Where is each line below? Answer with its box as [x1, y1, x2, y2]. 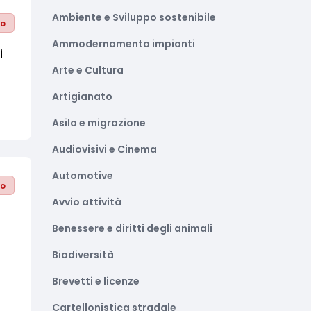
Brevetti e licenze [52, 274, 140, 288]
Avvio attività [52, 195, 121, 209]
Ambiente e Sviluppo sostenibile [52, 10, 216, 24]
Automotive [52, 169, 113, 183]
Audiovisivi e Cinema [52, 142, 157, 156]
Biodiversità [52, 248, 114, 262]
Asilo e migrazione [52, 116, 146, 130]
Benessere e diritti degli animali [52, 221, 212, 235]
